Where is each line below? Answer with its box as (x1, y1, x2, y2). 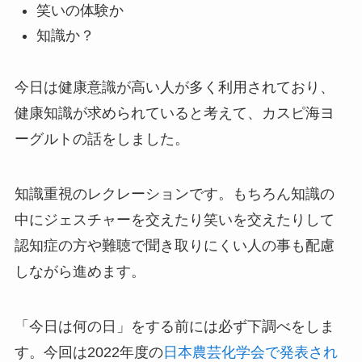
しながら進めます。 (14, 263, 145, 280)
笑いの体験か (36, 2, 124, 19)
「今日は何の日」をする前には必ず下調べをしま (14, 318, 335, 335)
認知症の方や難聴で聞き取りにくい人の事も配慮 (14, 238, 335, 255)
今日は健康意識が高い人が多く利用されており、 (14, 79, 335, 96)
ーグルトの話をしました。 (14, 131, 189, 148)
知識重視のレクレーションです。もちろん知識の (14, 186, 335, 203)
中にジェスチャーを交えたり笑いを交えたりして (14, 212, 335, 229)
